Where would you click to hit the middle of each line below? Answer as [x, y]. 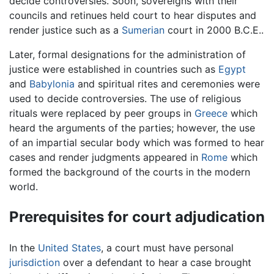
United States [69, 248]
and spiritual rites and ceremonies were [167, 84]
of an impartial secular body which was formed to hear [137, 143]
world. [24, 187]
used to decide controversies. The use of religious [125, 99]
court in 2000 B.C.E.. [214, 30]
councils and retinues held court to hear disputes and [133, 16]
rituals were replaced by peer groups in [102, 113]
